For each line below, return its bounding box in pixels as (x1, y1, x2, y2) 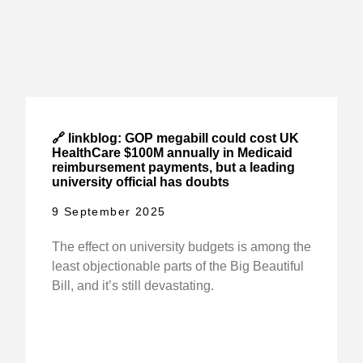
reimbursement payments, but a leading (51, 160, 295, 175)
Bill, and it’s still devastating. (51, 279, 214, 293)
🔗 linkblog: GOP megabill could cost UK (51, 131, 299, 146)
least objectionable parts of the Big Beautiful (51, 259, 304, 274)
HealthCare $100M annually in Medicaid (51, 146, 293, 160)
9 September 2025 (51, 205, 166, 219)
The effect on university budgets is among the (51, 240, 311, 254)
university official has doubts (51, 175, 229, 190)
